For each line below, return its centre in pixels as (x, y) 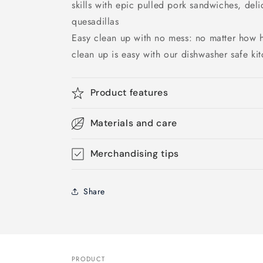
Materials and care (134, 123)
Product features (129, 92)
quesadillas (95, 21)
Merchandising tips (134, 154)
